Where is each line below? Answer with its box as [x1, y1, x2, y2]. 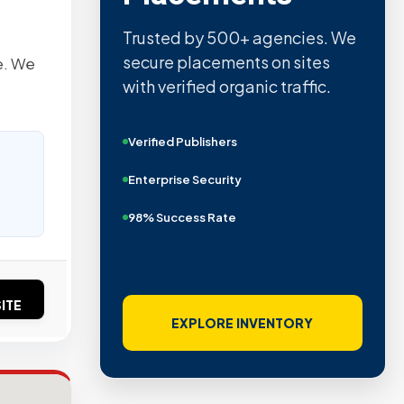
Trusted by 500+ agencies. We [122, 27, 356, 49]
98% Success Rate [127, 210, 236, 225]
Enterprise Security [127, 172, 242, 188]
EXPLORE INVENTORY [171, 314, 314, 331]
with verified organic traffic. [122, 76, 331, 97]
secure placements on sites [122, 51, 330, 73]
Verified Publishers [127, 134, 237, 150]
